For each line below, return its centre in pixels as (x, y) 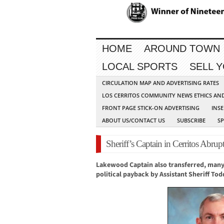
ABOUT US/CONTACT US (133, 120)
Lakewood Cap (118, 165)
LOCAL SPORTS (140, 67)
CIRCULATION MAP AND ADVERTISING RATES (160, 83)
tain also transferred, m (177, 165)
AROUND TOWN (182, 49)
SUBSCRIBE (191, 120)
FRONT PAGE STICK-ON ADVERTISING (151, 108)
